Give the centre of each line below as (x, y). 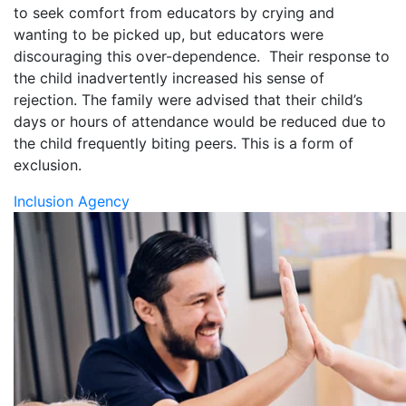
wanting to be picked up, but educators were (169, 34)
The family (120, 99)
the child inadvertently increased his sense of (169, 77)
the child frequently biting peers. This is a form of (184, 143)
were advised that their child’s (260, 99)
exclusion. (50, 164)
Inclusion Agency (72, 201)
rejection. (48, 99)
